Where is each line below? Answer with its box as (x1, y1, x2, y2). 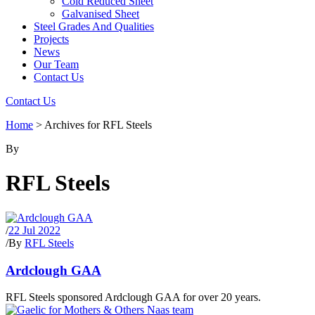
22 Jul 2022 (8, 224, 60, 236)
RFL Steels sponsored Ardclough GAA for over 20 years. (6, 291, 261, 304)
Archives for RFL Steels (44, 119, 152, 131)
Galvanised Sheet (62, 8, 139, 20)
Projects (34, 33, 69, 45)
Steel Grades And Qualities (34, 20, 154, 32)
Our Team (34, 58, 79, 70)
